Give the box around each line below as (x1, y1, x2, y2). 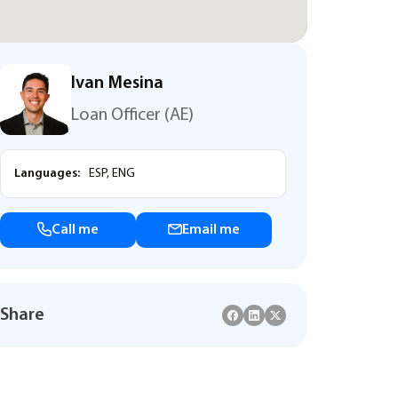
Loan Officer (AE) (71, 107, 194, 124)
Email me (182, 223, 240, 237)
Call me (52, 223, 99, 237)
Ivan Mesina (71, 75, 163, 92)
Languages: (14, 167, 80, 180)
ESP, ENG (86, 167, 135, 180)
